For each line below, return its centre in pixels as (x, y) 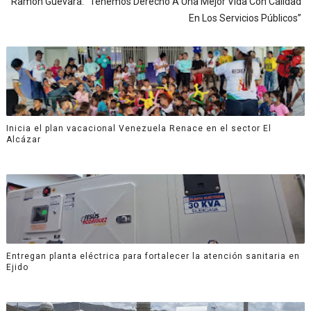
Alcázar (23, 139)
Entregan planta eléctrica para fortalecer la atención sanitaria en (153, 256)
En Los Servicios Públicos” (245, 18)
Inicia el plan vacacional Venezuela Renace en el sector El (138, 128)
